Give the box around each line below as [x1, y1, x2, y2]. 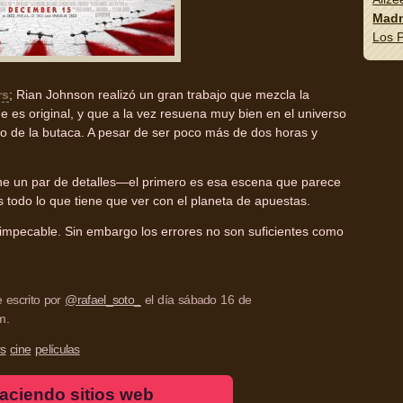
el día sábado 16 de [140, 292, 252, 308]
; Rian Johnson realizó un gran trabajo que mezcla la [9, 87, 309, 103]
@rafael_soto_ [65, 292, 141, 308]
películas [35, 342, 80, 357]
